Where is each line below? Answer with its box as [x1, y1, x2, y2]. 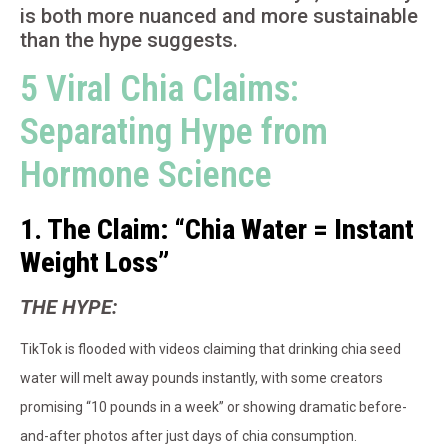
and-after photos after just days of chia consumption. [20, 428, 357, 445]
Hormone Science [20, 154, 272, 197]
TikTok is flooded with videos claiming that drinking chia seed [20, 341, 401, 358]
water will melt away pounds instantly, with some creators [20, 370, 383, 387]
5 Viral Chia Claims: [20, 68, 299, 111]
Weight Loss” [20, 246, 169, 280]
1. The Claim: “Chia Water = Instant [20, 213, 414, 247]
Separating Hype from [20, 111, 328, 154]
